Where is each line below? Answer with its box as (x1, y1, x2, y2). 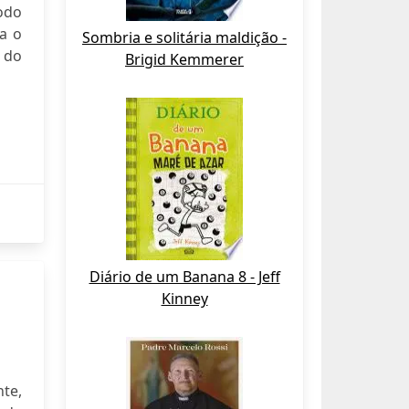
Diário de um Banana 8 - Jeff (89, 267, 280, 287)
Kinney (161, 288, 208, 309)
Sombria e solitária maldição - (82, 27, 287, 47)
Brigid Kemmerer (125, 49, 244, 69)
